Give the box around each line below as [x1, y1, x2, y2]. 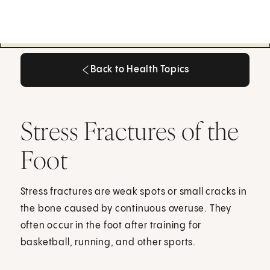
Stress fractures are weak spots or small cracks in [20, 186, 247, 197]
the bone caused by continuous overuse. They [20, 203, 232, 214]
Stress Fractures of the [20, 115, 239, 146]
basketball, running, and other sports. [20, 237, 196, 248]
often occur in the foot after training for [20, 220, 202, 231]
